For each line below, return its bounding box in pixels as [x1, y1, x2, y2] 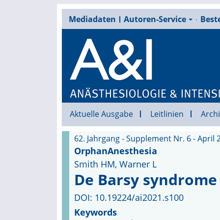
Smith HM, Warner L [74, 158, 157, 170]
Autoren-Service [123, 14, 186, 25]
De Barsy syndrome [74, 169, 217, 190]
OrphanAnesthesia [74, 145, 157, 157]
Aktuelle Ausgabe [69, 109, 133, 119]
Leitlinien [150, 109, 184, 119]
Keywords [74, 206, 117, 218]
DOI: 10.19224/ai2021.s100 [74, 192, 184, 203]
